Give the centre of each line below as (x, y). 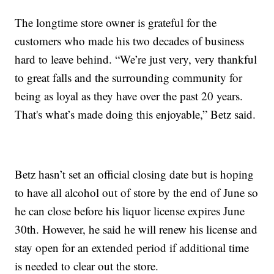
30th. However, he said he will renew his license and (136, 229)
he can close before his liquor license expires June (130, 210)
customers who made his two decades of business (130, 40)
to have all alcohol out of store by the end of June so (137, 192)
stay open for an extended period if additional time (132, 247)
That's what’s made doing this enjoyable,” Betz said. (135, 114)
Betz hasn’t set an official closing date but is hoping (135, 174)
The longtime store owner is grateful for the (116, 22)
